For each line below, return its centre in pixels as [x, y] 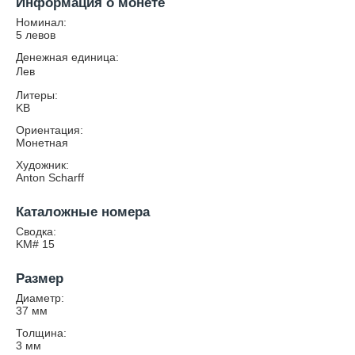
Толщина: [41, 333]
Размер [40, 279]
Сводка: [36, 231]
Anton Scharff [50, 177]
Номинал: [41, 22]
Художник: [42, 165]
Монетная [42, 143]
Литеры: [37, 95]
